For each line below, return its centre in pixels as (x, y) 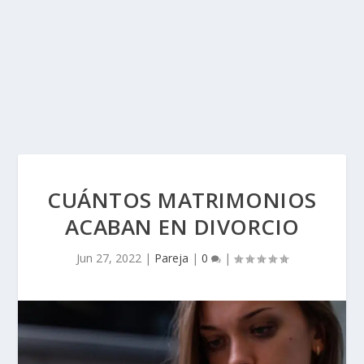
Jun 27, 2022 (109, 258)
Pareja (171, 258)
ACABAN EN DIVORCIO (182, 227)
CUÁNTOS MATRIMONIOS (182, 200)
